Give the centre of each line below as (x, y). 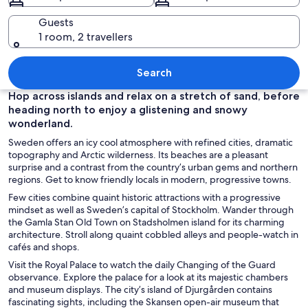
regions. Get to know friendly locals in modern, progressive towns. (150, 179)
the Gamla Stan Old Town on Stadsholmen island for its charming (146, 222)
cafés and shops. (44, 246)
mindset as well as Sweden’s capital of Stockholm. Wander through (151, 209)
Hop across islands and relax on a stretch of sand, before (154, 96)
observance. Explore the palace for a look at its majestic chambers (148, 277)
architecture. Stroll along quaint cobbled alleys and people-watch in (153, 234)
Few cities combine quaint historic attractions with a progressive (144, 197)
